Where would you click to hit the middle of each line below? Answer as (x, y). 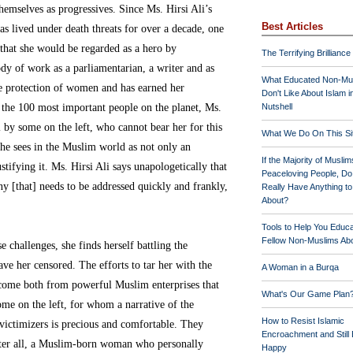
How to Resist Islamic (303, 321)
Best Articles (292, 26)
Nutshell (277, 106)
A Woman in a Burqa (300, 267)
